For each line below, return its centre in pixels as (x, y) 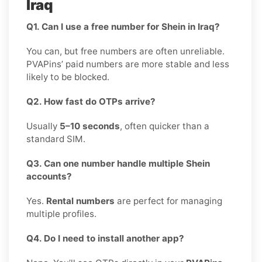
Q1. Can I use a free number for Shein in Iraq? (123, 26)
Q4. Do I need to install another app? (105, 238)
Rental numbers (80, 201)
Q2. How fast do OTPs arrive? (91, 101)
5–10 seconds (90, 126)
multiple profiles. (61, 213)
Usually (43, 126)
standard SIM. (56, 139)
